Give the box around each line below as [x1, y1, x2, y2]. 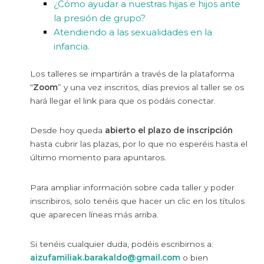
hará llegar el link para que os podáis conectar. [30, 95, 216, 105]
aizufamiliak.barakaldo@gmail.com [30, 253, 181, 263]
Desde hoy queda [30, 126, 105, 136]
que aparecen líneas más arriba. [30, 209, 159, 219]
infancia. [54, 41, 90, 52]
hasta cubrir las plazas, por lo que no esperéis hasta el [30, 139, 248, 149]
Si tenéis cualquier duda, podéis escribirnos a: [30, 239, 214, 249]
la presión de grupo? [54, 12, 146, 24]
